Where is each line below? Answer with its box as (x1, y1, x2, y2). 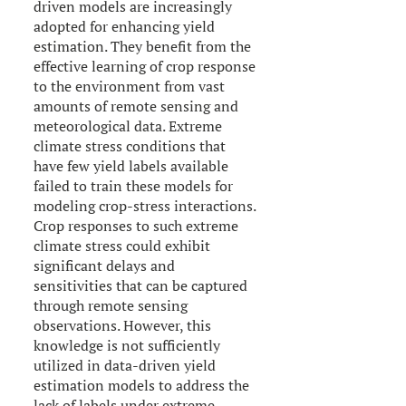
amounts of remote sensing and (34, 95, 239, 116)
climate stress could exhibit (34, 235, 211, 256)
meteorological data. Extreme (34, 115, 223, 136)
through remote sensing (34, 295, 188, 315)
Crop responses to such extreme (34, 215, 239, 236)
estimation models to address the (34, 374, 250, 395)
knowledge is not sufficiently (34, 334, 221, 355)
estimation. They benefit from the (34, 35, 252, 56)
